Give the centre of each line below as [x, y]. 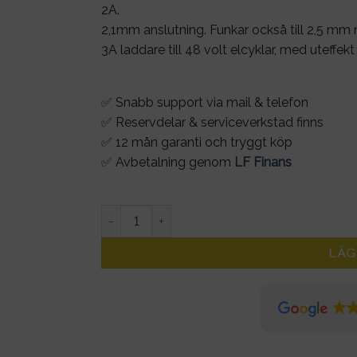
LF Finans [263, 163]
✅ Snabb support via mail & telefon [205, 103]
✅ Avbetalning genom [168, 163]
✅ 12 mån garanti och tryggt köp [197, 143]
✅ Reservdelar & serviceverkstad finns [212, 123]
